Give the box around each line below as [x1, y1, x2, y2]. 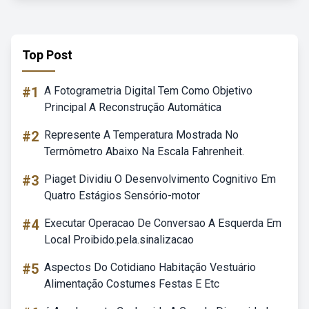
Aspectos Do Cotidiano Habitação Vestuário [44, 261, 256, 274]
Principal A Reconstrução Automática [44, 101, 221, 114]
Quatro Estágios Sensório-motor [44, 189, 200, 202]
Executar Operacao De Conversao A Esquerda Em [44, 217, 281, 230]
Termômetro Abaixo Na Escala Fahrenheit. [44, 145, 244, 158]
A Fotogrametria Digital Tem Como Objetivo [44, 84, 252, 97]
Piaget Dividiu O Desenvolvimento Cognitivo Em [44, 172, 276, 186]
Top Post [22, 48, 72, 62]
